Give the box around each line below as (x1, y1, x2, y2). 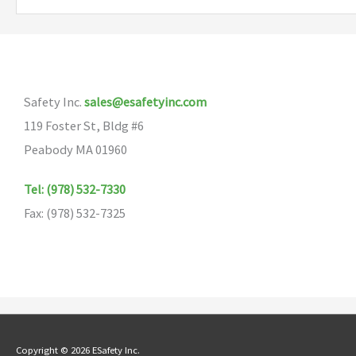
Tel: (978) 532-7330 (24, 181, 126, 198)
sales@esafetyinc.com (84, 93, 207, 110)
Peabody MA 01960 (24, 141, 128, 157)
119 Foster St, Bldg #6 (24, 117, 145, 133)
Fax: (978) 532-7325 (24, 205, 126, 222)
